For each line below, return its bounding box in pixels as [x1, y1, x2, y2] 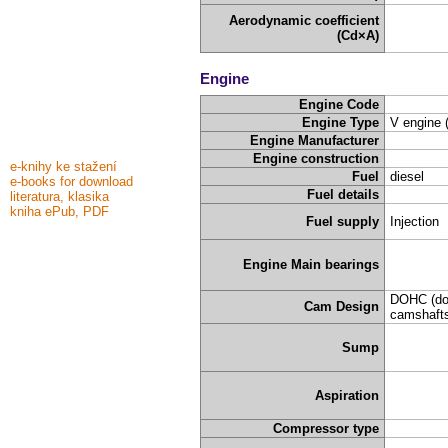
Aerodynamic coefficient [229, 13, 380, 29]
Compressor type [273, 421, 380, 437]
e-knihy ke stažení [10, 159, 117, 175]
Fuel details [307, 187, 380, 203]
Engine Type [302, 115, 380, 131]
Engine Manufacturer [250, 133, 380, 149]
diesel [389, 169, 424, 185]
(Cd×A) [337, 28, 380, 44]
